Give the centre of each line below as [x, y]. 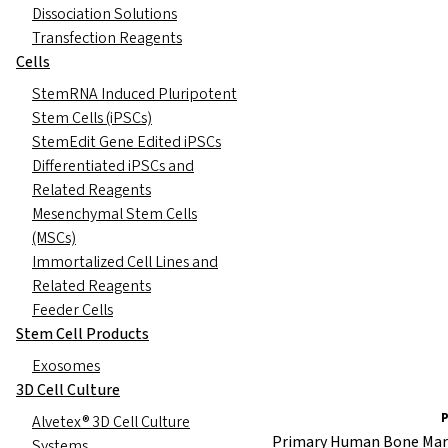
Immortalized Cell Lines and [125, 261]
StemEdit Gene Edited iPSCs [126, 141]
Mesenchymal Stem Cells [114, 213]
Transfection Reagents [107, 37]
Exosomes [66, 365]
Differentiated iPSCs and [113, 165]
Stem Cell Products [82, 333]
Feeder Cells [72, 309]
